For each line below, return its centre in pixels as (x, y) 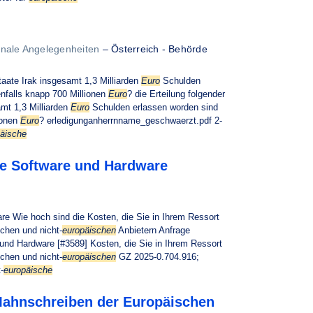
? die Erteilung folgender (176, 94)
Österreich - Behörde (159, 49)
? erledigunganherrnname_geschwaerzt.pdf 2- (131, 121)
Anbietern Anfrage (153, 230)
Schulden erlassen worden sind (154, 107)
